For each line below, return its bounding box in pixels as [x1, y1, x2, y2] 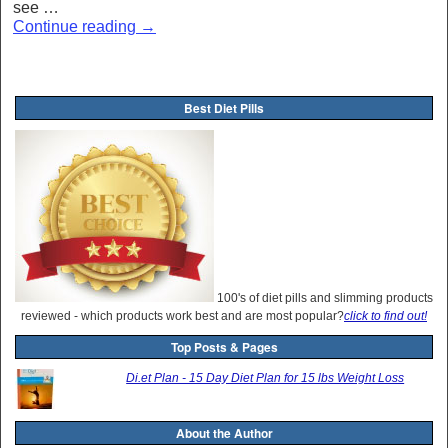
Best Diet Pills [184, 98, 264, 117]
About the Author [175, 423, 273, 442]
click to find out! [344, 308, 427, 323]
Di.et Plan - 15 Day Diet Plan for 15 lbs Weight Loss [126, 370, 405, 385]
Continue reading [13, 17, 140, 35]
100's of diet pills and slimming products [214, 290, 433, 305]
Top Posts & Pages [170, 337, 278, 356]
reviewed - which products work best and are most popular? [21, 308, 344, 323]
